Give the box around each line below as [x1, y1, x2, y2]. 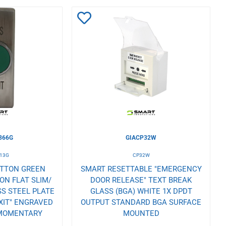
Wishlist [77, 54, 127, 72]
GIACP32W [126, 134, 157, 142]
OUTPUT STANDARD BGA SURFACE [81, 198, 202, 207]
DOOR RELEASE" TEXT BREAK [90, 176, 192, 185]
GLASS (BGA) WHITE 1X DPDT [90, 187, 192, 196]
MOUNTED [123, 209, 159, 218]
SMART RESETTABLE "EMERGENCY [80, 164, 202, 174]
